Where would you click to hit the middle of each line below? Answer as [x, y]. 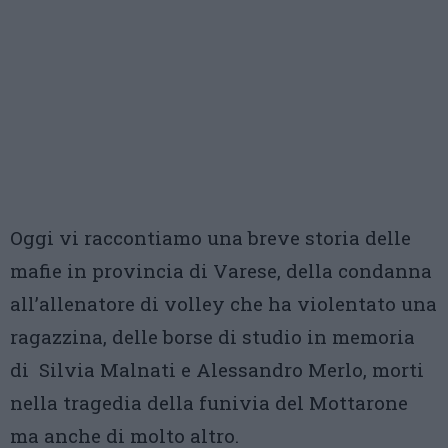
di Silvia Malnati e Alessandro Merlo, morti [217, 369]
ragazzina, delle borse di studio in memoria [212, 336]
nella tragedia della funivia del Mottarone [209, 402]
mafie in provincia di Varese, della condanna [221, 270]
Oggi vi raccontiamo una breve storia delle [210, 237]
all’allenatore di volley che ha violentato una [223, 303]
